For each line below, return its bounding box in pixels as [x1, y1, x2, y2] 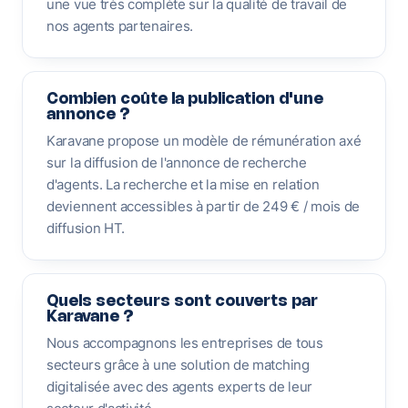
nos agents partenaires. [46, 17, 194, 35]
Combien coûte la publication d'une [46, 92, 323, 107]
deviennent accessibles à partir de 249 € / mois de [46, 198, 361, 215]
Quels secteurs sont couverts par [46, 294, 318, 309]
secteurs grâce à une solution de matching [46, 356, 310, 373]
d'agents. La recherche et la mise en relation [46, 176, 320, 193]
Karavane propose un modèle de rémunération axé [46, 132, 362, 149]
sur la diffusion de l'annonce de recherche [46, 154, 307, 171]
